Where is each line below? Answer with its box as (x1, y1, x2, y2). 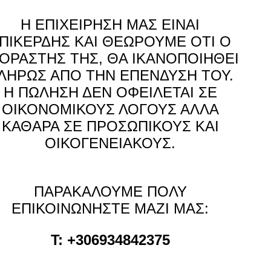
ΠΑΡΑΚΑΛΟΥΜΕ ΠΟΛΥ (33, 183, 187, 200)
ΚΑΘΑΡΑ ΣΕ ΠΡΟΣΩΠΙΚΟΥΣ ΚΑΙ (1, 118, 219, 134)
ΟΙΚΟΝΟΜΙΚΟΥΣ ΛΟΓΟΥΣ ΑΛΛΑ (1, 101, 219, 117)
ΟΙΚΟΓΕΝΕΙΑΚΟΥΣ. (45, 135, 175, 151)
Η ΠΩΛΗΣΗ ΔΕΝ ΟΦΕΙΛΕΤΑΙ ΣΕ (3, 84, 217, 100)
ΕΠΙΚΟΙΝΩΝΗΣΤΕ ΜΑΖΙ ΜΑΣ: (11, 200, 209, 217)
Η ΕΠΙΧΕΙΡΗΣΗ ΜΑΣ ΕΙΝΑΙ (21, 16, 200, 33)
